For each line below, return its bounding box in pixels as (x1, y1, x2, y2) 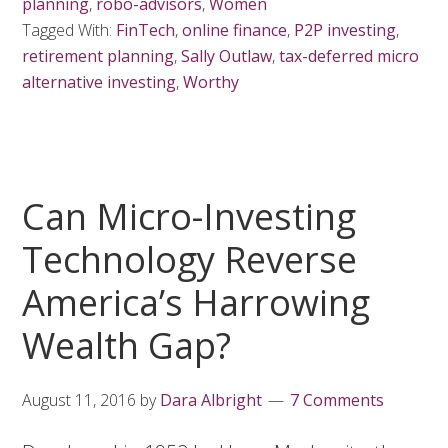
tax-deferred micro (279, 45, 420, 67)
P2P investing (294, 19, 397, 41)
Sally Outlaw (181, 45, 273, 67)
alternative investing (22, 71, 177, 93)
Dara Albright (160, 389, 263, 411)
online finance (182, 19, 288, 41)
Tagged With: (22, 19, 117, 41)
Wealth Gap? (22, 321, 232, 370)
